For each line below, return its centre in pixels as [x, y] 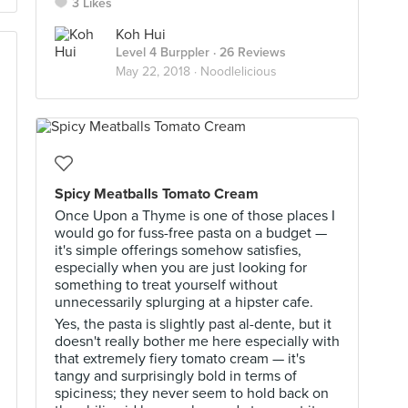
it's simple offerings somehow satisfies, [178, 250]
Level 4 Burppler [163, 52]
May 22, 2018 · [158, 71]
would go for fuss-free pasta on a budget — [191, 233]
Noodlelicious [239, 71]
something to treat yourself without [166, 285]
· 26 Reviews [248, 52]
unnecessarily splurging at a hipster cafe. [184, 302]
